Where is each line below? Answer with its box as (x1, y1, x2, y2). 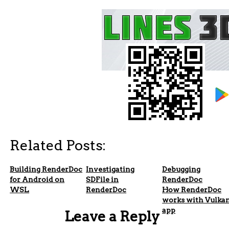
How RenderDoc (162, 186, 222, 194)
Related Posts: (10, 137, 106, 154)
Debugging (162, 165, 201, 174)
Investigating (86, 165, 135, 174)
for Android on (10, 175, 65, 184)
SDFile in (86, 175, 119, 184)
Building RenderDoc (10, 165, 83, 174)
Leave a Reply (64, 208, 159, 225)
